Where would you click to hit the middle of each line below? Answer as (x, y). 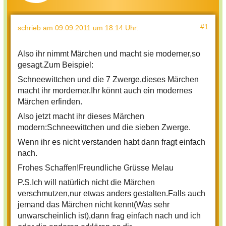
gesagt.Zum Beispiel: (55, 65)
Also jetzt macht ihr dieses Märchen (81, 116)
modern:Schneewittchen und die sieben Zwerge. (104, 127)
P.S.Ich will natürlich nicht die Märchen (86, 182)
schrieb (30, 27)
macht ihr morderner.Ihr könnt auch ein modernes (105, 90)
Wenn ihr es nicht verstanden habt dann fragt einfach (111, 142)
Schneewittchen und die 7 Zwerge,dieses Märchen (108, 79)
